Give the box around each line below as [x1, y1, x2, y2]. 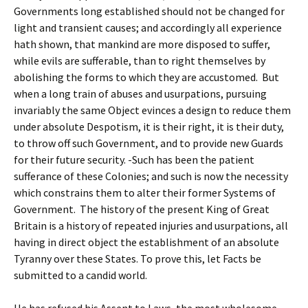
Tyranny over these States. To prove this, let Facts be [14, 252, 261, 265]
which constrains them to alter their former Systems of [14, 186, 276, 199]
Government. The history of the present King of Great [14, 202, 269, 216]
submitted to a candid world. [14, 268, 147, 282]
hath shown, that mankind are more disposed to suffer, [14, 37, 270, 51]
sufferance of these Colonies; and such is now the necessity [14, 169, 288, 183]
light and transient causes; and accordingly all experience [14, 21, 282, 34]
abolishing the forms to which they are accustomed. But [14, 70, 279, 84]
